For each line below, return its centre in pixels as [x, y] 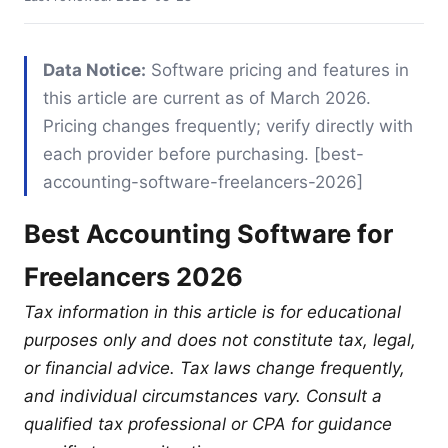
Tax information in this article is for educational [212, 311]
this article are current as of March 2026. [207, 97]
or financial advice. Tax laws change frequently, [214, 367]
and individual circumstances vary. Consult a [203, 395]
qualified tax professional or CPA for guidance [208, 423]
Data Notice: [94, 69]
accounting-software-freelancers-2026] [203, 181]
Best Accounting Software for [208, 233]
